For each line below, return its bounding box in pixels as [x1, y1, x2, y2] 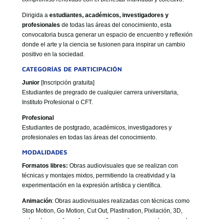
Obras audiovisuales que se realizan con [67, 162, 178, 169]
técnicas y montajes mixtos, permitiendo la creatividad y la [22, 172, 175, 179]
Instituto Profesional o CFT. [22, 98, 93, 106]
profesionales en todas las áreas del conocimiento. [22, 133, 157, 141]
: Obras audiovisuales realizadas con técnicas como [51, 197, 190, 204]
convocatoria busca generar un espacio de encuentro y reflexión [22, 31, 193, 38]
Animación [22, 197, 52, 204]
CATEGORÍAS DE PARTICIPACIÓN [22, 65, 122, 73]
